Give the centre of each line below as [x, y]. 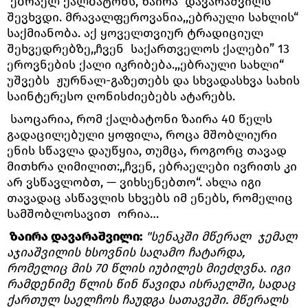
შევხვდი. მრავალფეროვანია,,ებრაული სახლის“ [153, 17]
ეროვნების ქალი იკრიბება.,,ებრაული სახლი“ [145, 64]
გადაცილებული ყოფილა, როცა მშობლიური [142, 134]
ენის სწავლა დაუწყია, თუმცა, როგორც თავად [147, 150]
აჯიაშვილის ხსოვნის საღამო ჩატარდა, [126, 252]
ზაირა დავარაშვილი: [75, 236]
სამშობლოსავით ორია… [85, 213]
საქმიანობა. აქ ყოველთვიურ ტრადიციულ [135, 33]
